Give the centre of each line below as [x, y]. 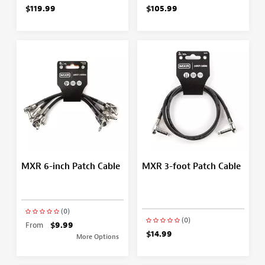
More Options [98, 236]
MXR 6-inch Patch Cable [70, 166]
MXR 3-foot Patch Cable [191, 166]
